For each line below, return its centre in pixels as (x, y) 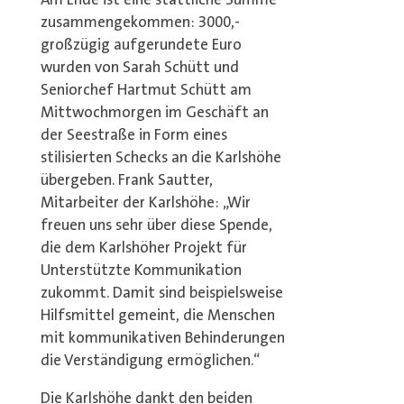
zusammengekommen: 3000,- (140, 23)
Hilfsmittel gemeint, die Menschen (157, 316)
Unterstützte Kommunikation (141, 271)
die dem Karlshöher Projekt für (143, 248)
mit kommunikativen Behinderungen (162, 338)
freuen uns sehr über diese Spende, (156, 225)
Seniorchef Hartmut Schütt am (146, 90)
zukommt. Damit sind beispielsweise (161, 293)
